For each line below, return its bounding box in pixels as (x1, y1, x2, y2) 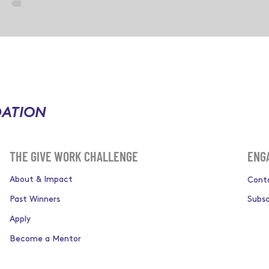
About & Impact (9, 175, 73, 183)
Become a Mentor (9, 235, 81, 243)
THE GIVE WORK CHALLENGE (9, 148, 138, 164)
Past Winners (9, 195, 60, 203)
